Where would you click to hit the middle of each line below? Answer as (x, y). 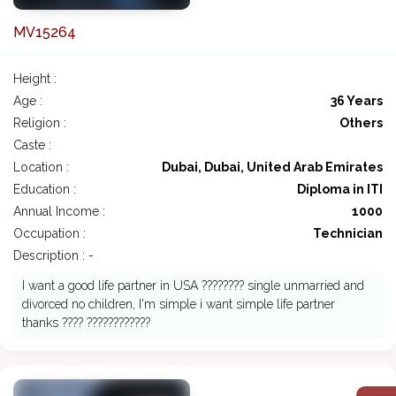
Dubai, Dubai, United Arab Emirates (272, 168)
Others (361, 123)
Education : (45, 190)
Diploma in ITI (340, 190)
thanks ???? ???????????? (86, 323)
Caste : (32, 145)
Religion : (40, 123)
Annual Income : (59, 212)
